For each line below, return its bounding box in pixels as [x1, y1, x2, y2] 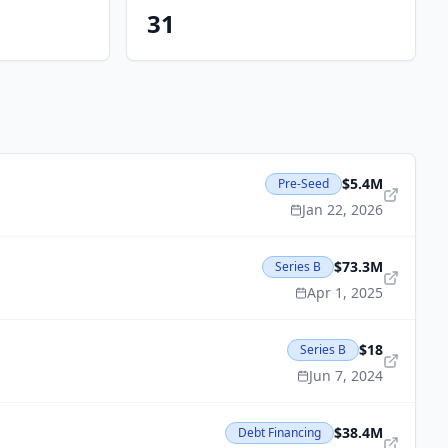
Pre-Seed [278, 175, 329, 192]
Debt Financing [238, 424, 321, 441]
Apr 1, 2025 [307, 283, 383, 302]
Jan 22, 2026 [302, 200, 383, 219]
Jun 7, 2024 [309, 366, 383, 385]
